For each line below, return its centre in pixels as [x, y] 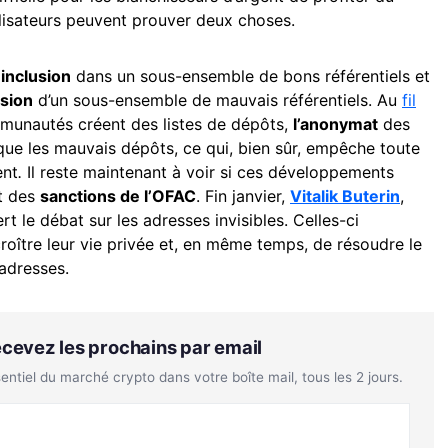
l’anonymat [335, 123]
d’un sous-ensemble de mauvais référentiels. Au [217, 99]
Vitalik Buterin [345, 195]
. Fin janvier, [243, 195]
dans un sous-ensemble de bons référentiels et [250, 75]
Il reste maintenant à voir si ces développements [208, 171]
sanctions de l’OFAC [118, 195]
